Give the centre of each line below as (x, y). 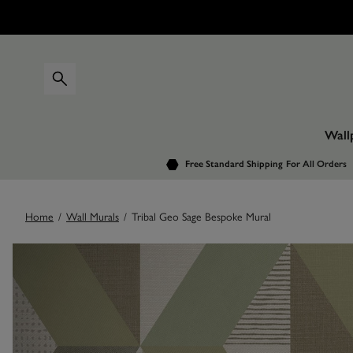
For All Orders (316, 164)
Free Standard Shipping (234, 164)
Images (53, 259)
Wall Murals (93, 216)
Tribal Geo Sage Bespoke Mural (201, 216)
